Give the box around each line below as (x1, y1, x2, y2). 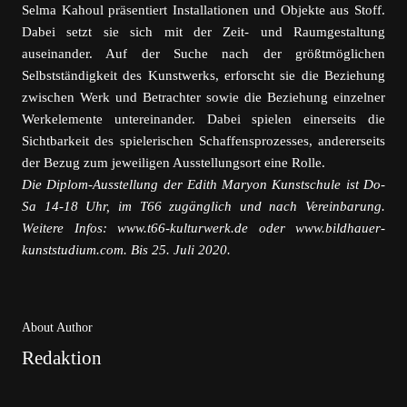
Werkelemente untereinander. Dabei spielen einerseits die (22, 112, 385, 126)
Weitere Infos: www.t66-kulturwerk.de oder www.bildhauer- (22, 221, 385, 235)
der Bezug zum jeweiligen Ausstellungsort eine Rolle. (22, 155, 325, 170)
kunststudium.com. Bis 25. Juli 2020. (22, 243, 231, 257)
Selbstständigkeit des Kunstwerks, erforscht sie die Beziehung (22, 68, 385, 83)
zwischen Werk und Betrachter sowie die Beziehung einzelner (22, 90, 385, 104)
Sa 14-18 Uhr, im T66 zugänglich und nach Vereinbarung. (22, 199, 385, 213)
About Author (22, 321, 93, 334)
